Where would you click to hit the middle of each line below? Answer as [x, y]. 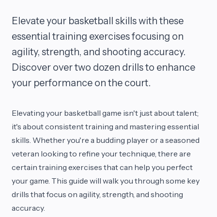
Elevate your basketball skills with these [98, 21]
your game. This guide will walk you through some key [106, 181]
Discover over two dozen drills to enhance [103, 67]
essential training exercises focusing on [98, 36]
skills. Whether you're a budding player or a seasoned [106, 140]
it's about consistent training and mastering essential [105, 126]
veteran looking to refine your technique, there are [101, 154]
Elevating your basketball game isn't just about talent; [105, 113]
